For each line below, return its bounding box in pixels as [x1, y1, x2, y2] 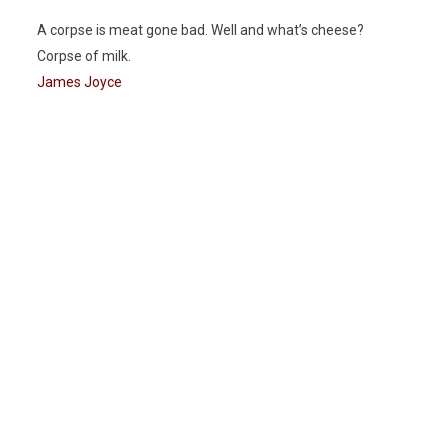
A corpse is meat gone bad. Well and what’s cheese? [37, 22, 365, 39]
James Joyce [37, 74, 123, 91]
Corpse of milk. [37, 48, 132, 65]
